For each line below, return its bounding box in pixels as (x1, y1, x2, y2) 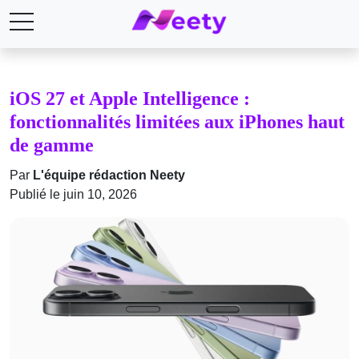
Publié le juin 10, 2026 (10, 187, 137, 201)
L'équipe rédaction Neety (33, 167, 185, 182)
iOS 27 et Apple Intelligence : (10, 87, 250, 109)
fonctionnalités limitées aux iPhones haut (10, 110, 345, 132)
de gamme (10, 133, 94, 155)
